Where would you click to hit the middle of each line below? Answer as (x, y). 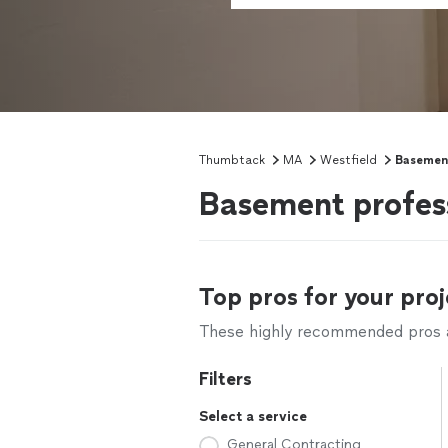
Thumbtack (232, 160)
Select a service (253, 416)
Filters (225, 379)
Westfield (348, 160)
